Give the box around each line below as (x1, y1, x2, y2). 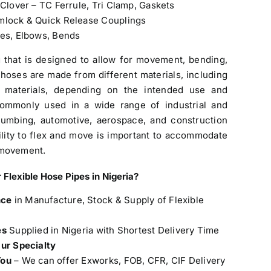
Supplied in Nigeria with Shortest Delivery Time (9, 224, 220, 236)
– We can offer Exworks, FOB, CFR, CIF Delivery (11, 255, 226, 266)
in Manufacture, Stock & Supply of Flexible (11, 194, 204, 206)
